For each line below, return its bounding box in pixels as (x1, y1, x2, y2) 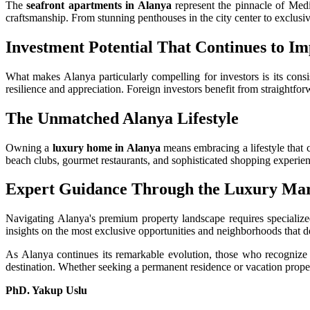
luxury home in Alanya (52, 141, 161, 154)
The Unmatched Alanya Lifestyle (6, 109, 239, 127)
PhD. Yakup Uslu (6, 284, 87, 297)
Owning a (6, 141, 53, 154)
